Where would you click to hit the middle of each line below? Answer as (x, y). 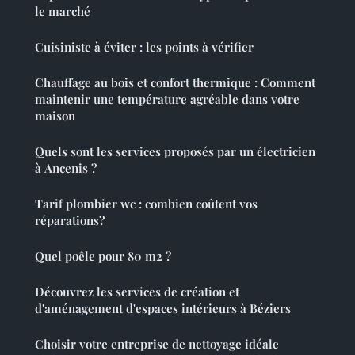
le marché (63, 11)
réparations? (70, 221)
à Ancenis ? (66, 168)
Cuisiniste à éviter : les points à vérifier (144, 47)
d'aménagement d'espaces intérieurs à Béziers (163, 309)
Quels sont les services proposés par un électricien (175, 152)
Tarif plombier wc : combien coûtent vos (146, 204)
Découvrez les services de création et (137, 292)
